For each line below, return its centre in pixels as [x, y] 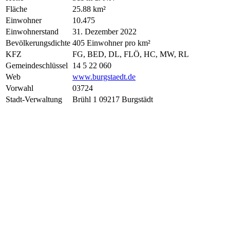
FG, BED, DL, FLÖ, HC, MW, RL [131, 54]
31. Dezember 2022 [104, 31]
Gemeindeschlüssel [37, 65]
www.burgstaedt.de [104, 76]
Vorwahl [20, 88]
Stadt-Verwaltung [34, 99]
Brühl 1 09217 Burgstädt [113, 99]
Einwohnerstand [32, 31]
